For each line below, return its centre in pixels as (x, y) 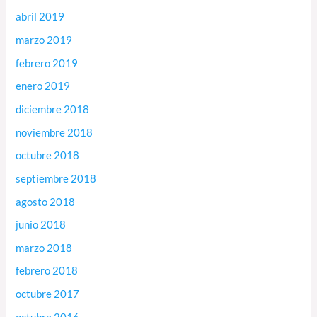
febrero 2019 (47, 63)
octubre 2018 (48, 156)
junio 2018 (41, 225)
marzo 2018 (44, 248)
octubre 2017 (48, 294)
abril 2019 (40, 17)
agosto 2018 (46, 202)
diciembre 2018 (53, 109)
